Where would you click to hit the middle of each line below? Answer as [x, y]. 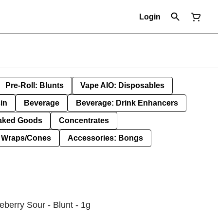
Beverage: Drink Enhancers [127, 103]
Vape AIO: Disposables [122, 85]
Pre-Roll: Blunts [35, 85]
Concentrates [84, 120]
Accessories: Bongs [105, 138]
